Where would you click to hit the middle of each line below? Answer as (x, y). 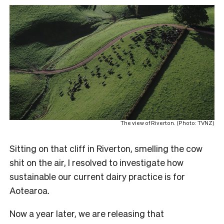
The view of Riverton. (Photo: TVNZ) (167, 123)
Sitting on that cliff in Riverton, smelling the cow (106, 148)
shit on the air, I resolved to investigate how (96, 162)
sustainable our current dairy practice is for (97, 176)
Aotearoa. (29, 190)
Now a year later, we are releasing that (87, 213)
